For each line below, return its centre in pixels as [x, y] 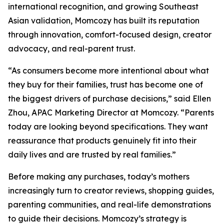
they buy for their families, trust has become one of [105, 84]
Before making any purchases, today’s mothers [99, 176]
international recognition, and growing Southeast [103, 6]
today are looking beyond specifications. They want [108, 126]
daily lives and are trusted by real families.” [92, 154]
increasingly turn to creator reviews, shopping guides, [111, 190]
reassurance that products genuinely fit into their [102, 140]
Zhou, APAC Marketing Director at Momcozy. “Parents [111, 112]
